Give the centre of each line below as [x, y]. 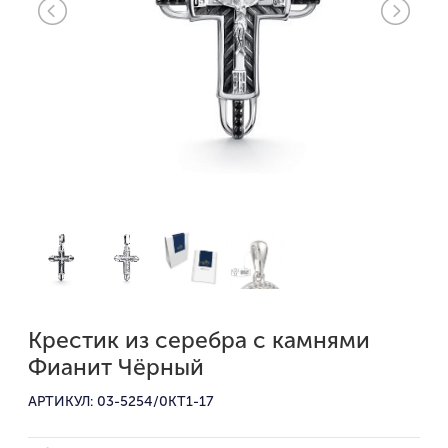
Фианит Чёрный [116, 366]
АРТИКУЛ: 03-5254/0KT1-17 [121, 401]
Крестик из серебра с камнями [199, 339]
